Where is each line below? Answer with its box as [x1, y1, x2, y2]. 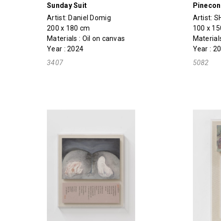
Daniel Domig [68, 14, 111, 22]
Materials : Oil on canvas [47, 35, 125, 43]
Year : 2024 [47, 45, 84, 53]
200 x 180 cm [47, 24, 90, 33]
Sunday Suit [47, 1, 87, 10]
